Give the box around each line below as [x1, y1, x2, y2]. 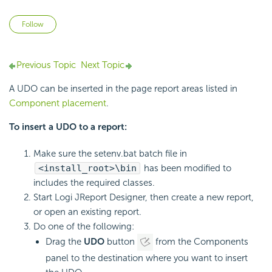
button [104, 236, 137, 248]
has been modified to [141, 163, 231, 174]
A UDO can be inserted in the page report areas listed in [9, 83, 237, 95]
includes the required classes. [33, 177, 155, 189]
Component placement [9, 98, 106, 109]
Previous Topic [16, 59, 76, 71]
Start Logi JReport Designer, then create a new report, [33, 192, 254, 203]
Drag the [46, 236, 84, 248]
